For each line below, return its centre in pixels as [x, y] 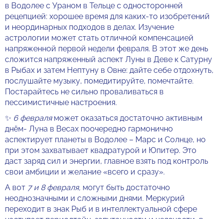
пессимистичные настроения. [61, 102]
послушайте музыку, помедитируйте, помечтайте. [99, 81]
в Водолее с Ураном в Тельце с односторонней [94, 6]
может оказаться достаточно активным [127, 118]
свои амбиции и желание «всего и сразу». [85, 172]
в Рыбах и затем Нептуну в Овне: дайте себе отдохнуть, [109, 70]
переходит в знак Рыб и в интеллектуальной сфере [101, 209]
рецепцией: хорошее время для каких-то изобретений [107, 16]
